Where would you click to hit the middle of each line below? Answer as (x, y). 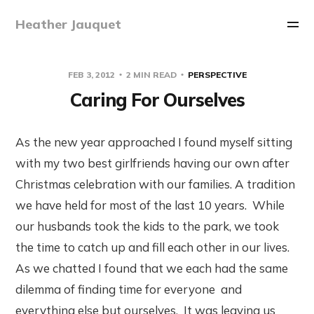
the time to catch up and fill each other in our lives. (153, 247)
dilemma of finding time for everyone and (129, 289)
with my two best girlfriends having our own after (153, 163)
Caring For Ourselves (157, 100)
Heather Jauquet (69, 24)
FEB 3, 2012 (92, 74)
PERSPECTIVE (217, 74)
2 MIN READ (151, 74)
